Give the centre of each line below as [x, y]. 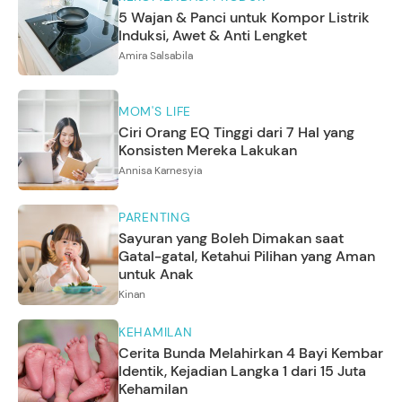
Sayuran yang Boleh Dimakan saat [231, 238]
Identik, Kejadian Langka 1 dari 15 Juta [242, 371]
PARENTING [155, 217]
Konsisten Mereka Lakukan [208, 150]
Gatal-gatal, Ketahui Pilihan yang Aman [247, 256]
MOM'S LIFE [155, 111]
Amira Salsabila [156, 56]
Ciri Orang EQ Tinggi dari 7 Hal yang [236, 132]
